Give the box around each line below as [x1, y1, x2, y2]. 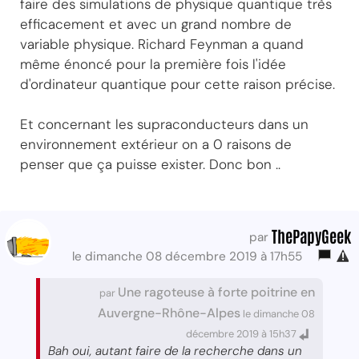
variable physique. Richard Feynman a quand [20, 34, 304, 53]
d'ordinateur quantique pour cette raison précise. [20, 75, 335, 93]
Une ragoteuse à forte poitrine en [118, 283, 315, 301]
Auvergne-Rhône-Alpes [98, 304, 240, 321]
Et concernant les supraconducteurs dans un [20, 115, 309, 133]
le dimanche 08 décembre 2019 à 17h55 [72, 248, 309, 264]
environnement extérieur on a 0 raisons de [20, 135, 292, 153]
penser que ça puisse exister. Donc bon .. [20, 155, 280, 173]
